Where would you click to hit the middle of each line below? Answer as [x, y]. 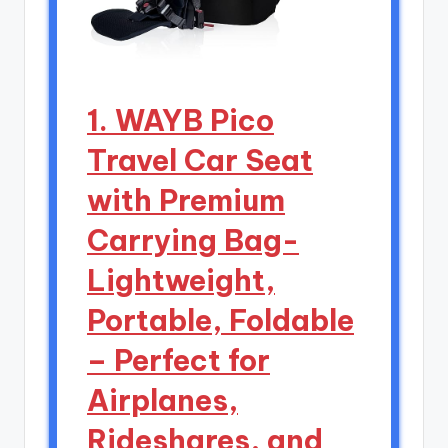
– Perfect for [178, 360]
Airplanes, [162, 400]
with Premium [186, 200]
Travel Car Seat [200, 160]
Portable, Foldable [220, 320]
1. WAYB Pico [180, 120]
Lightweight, [181, 280]
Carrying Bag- [193, 240]
